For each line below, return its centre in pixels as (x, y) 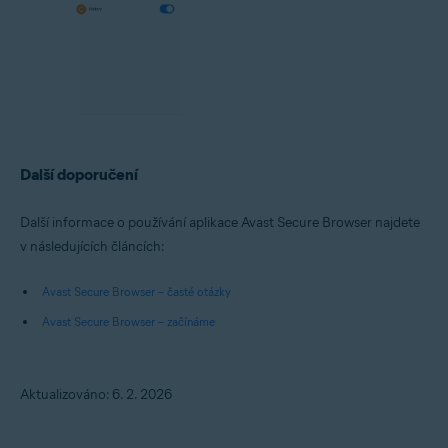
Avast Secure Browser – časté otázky (136, 292)
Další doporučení (79, 175)
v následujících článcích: (92, 247)
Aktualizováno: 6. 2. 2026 (96, 395)
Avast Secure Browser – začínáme (128, 322)
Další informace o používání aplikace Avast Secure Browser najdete (220, 223)
